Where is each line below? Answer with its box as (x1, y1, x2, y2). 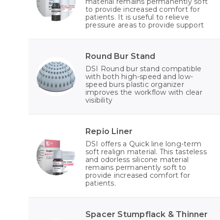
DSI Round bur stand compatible (85, 64, 202, 74)
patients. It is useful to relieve (85, 13, 189, 22)
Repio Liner (85, 127, 133, 137)
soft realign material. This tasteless (85, 147, 207, 157)
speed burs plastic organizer (85, 80, 184, 89)
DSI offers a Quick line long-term (85, 139, 201, 149)
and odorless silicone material (85, 155, 189, 165)
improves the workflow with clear (85, 88, 202, 97)
